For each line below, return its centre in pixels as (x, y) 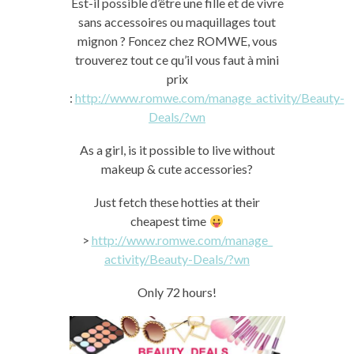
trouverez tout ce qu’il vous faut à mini (177, 60)
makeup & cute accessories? (177, 169)
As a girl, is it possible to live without (177, 150)
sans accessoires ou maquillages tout (177, 22)
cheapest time (170, 221)
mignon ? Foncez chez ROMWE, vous (177, 41)
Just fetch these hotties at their (177, 202)
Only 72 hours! (177, 292)
